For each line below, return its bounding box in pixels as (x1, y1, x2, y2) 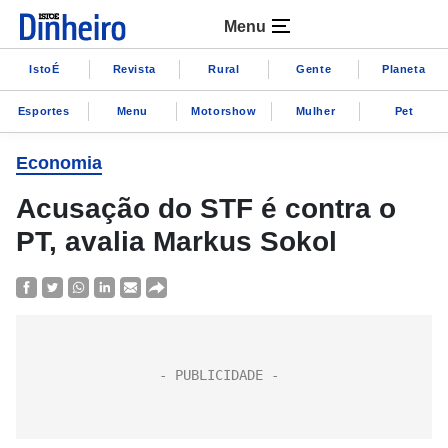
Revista (112, 62, 156, 75)
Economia (16, 153, 102, 173)
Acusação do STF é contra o (16, 193, 396, 224)
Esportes (17, 104, 70, 117)
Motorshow (191, 104, 257, 117)
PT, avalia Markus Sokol (16, 226, 337, 257)
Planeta (381, 62, 426, 75)
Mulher (295, 104, 336, 117)
